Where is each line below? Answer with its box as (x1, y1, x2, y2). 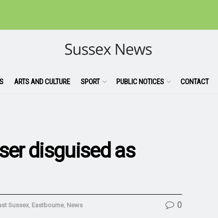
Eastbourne (32, 201, 64, 209)
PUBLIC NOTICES (116, 77, 164, 86)
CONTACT (180, 77, 209, 86)
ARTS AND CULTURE (14, 77, 70, 86)
